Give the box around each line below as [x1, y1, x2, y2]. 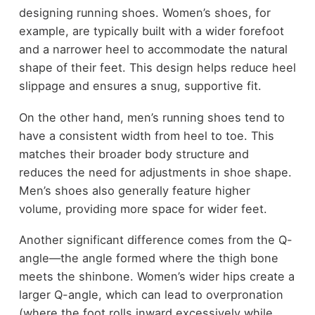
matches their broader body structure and [18, 146, 249, 161]
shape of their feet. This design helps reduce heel [18, 60, 296, 75]
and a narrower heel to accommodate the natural [18, 42, 288, 57]
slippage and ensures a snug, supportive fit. [18, 79, 262, 94]
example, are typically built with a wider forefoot [18, 24, 284, 39]
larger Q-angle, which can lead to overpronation [18, 288, 283, 302]
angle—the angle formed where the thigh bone [18, 251, 278, 266]
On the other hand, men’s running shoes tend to [18, 110, 285, 124]
